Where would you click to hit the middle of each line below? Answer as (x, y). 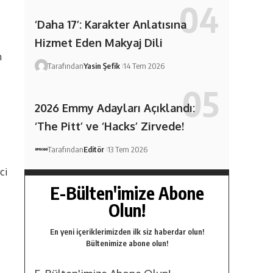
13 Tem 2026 (127, 150)
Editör (94, 150)
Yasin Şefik (101, 66)
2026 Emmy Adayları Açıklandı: (115, 108)
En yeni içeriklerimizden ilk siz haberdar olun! (127, 232)
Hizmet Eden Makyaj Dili (98, 42)
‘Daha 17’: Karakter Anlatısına (110, 24)
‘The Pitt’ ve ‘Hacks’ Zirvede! (109, 126)
